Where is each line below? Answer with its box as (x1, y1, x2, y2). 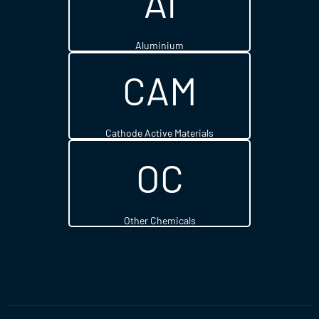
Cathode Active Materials (105, 127, 214, 139)
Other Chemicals (123, 214, 196, 226)
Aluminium (135, 39, 184, 51)
